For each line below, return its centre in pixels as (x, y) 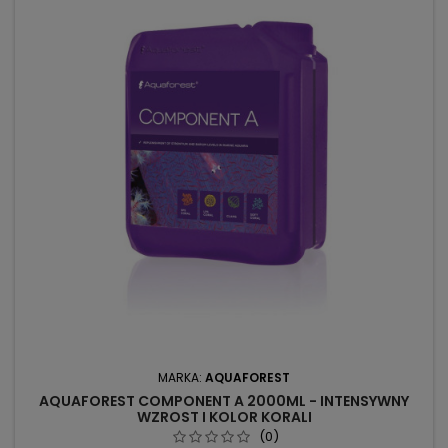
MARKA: (181, 378)
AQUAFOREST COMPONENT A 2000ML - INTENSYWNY (224, 401)
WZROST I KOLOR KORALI (224, 417)
